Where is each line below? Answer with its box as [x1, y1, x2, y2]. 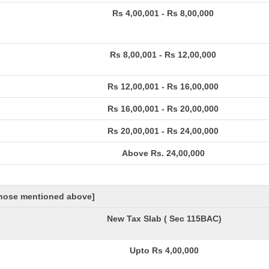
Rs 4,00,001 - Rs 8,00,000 [112, 8, 214, 18]
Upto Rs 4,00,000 [129, 246, 199, 255]
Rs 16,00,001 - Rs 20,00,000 [107, 104, 219, 113]
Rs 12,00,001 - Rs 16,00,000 [107, 82, 219, 91]
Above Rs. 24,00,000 [121, 148, 205, 158]
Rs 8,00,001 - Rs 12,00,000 [110, 50, 216, 59]
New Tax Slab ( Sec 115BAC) [106, 214, 222, 223]
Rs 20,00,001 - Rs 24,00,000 [107, 126, 219, 136]
